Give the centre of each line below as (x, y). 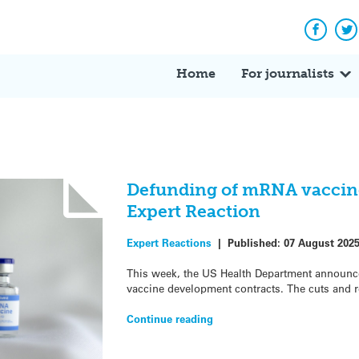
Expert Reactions (169, 242)
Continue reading (169, 319)
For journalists (288, 73)
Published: (255, 242)
